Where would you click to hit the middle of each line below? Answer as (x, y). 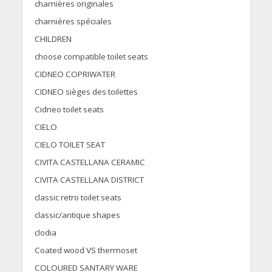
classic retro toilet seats (78, 198)
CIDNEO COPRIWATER (75, 74)
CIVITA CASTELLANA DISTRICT (89, 180)
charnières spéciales (73, 22)
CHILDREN (53, 39)
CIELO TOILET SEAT (70, 145)
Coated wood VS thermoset (86, 250)
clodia (45, 233)
